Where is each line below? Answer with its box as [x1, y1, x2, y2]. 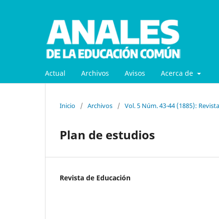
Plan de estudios [60, 126, 155, 143]
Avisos [125, 68, 145, 78]
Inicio [60, 101, 75, 110]
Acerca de [161, 68, 195, 78]
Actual [45, 68, 66, 78]
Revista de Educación [60, 173, 131, 182]
